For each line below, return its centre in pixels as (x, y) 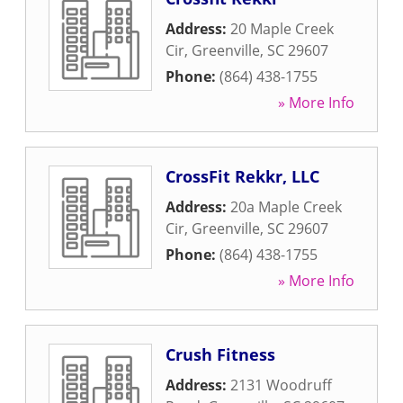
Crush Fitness (220, 354)
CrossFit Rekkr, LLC (242, 176)
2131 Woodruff (281, 385)
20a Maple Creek (286, 207)
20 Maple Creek (282, 29)
